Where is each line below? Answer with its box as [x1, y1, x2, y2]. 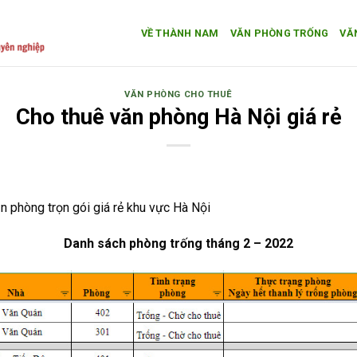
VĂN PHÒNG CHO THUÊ [124, 89, 233, 100]
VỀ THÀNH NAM [140, 26, 219, 39]
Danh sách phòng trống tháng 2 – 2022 [64, 236, 293, 252]
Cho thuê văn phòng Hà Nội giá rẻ [15, 104, 342, 130]
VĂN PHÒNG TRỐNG [229, 26, 329, 39]
